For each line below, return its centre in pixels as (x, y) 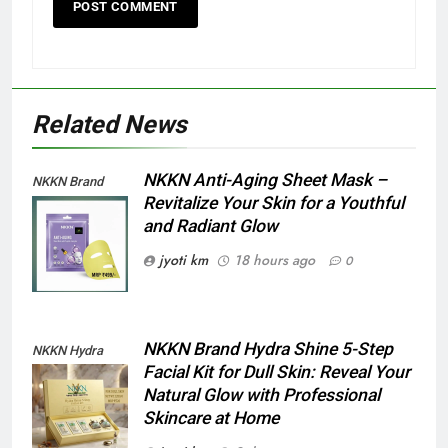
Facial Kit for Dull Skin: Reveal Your (276, 371)
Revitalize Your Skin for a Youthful (273, 203)
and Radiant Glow (210, 226)
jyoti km (183, 260)
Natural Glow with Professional (261, 394)
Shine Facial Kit (75, 374)
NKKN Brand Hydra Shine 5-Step (268, 348)
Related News (109, 125)
